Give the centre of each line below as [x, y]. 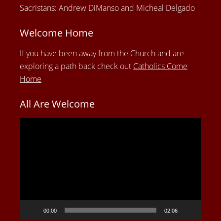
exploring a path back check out [76, 66]
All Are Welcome [57, 104]
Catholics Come [160, 66]
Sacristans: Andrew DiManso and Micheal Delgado [107, 8]
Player [30, 137]
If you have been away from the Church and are [102, 54]
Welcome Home [56, 33]
